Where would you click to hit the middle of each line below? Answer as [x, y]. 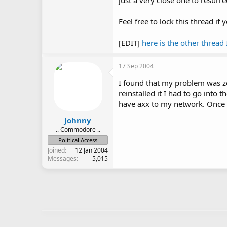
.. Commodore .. [78, 129]
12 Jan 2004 [91, 150]
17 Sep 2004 [136, 66]
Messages [62, 158]
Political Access [78, 140]
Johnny [78, 120]
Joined [56, 150]
